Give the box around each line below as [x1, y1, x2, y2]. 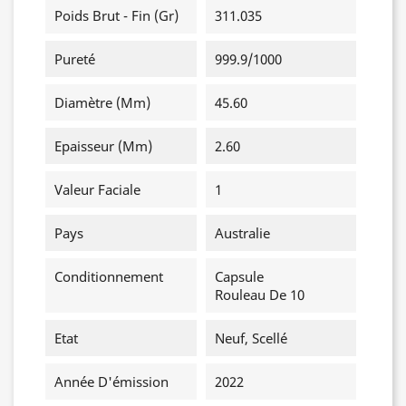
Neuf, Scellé [214, 329, 287, 347]
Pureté [54, 50, 95, 68]
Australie [214, 224, 270, 242]
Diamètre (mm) [54, 93, 150, 111]
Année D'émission [54, 372, 169, 391]
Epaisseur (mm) [54, 137, 152, 155]
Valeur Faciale [54, 180, 140, 198]
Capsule [214, 267, 264, 285]
